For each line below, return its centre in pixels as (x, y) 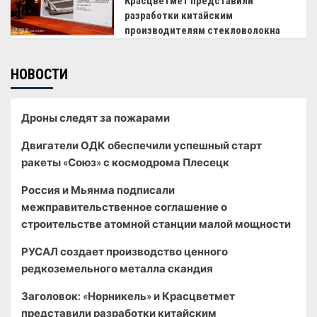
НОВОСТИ (39, 74)
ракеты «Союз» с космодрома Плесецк (125, 162)
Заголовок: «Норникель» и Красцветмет (128, 295)
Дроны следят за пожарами (96, 117)
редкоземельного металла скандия (117, 268)
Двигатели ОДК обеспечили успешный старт (142, 145)
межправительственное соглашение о (124, 206)
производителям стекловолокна (203, 30)
